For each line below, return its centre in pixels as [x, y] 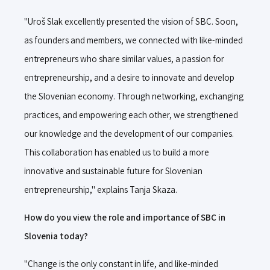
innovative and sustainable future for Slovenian [113, 171]
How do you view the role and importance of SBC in [125, 217]
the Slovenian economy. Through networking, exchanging [134, 96]
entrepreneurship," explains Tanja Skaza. [101, 189]
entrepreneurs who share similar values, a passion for [124, 58]
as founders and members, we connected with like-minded [133, 40]
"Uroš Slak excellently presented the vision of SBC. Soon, [131, 21]
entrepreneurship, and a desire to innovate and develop [129, 77]
